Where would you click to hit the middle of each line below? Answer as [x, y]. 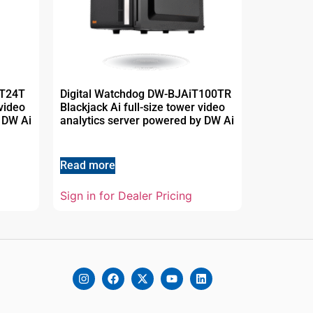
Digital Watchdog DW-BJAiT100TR [146, 94]
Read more [88, 165]
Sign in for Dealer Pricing [126, 195]
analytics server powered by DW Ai [147, 120]
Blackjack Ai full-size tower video [143, 107]
